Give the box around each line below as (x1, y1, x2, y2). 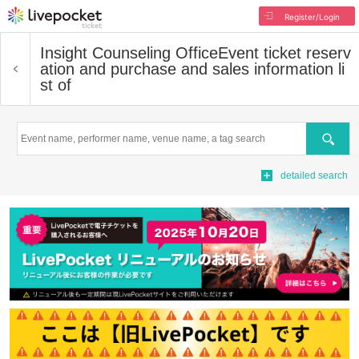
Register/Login (284, 12, 340, 22)
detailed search (280, 170, 348, 181)
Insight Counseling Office (40, 44, 218, 62)
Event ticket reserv (218, 44, 351, 62)
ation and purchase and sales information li (40, 60, 345, 78)
